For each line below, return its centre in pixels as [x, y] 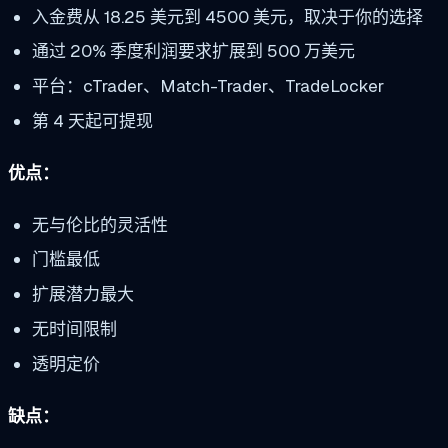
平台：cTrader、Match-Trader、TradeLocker [207, 86]
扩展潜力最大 [82, 294]
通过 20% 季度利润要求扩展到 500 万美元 [193, 51]
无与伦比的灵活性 [99, 224]
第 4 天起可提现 [92, 120]
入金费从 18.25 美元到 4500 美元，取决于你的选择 [227, 16]
